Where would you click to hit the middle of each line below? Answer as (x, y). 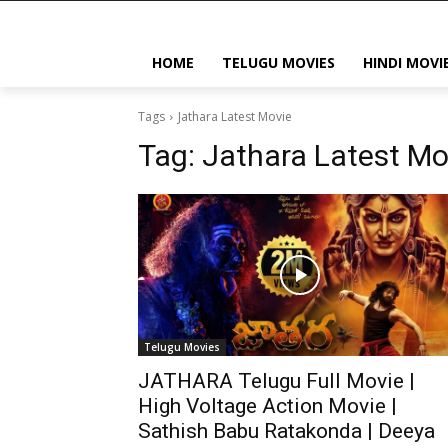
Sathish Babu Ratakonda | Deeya (286, 431)
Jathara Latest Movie (235, 116)
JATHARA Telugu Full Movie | (276, 381)
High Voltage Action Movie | (267, 406)
